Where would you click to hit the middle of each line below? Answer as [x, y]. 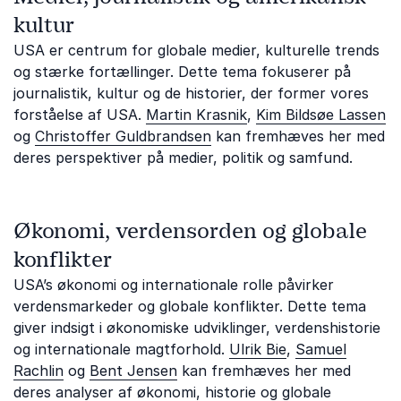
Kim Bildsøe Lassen [321, 115]
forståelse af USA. [80, 115]
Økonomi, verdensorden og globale [190, 231]
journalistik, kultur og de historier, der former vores [191, 93]
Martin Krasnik [196, 115]
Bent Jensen [133, 371]
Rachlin [38, 371]
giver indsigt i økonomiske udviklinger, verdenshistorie [197, 328]
